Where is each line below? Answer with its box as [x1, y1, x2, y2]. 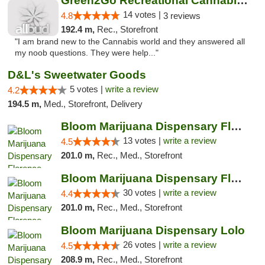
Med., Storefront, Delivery [44, 99, 143, 109]
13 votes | [122, 135, 163, 146]
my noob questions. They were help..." [15, 49, 159, 57]
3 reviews [163, 11, 201, 21]
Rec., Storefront [96, 24, 158, 34]
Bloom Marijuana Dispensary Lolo [60, 224, 245, 237]
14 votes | [122, 9, 163, 20]
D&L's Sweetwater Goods [8, 69, 146, 81]
